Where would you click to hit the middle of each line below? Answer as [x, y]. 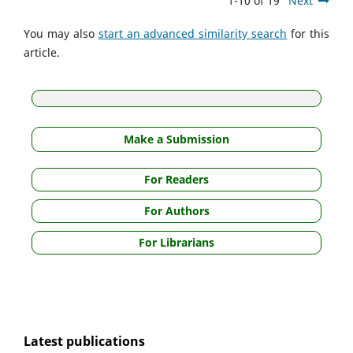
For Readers [176, 180]
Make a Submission [176, 139]
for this [308, 34]
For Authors [176, 211]
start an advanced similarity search [193, 34]
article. [42, 53]
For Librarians [176, 243]
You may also [61, 34]
